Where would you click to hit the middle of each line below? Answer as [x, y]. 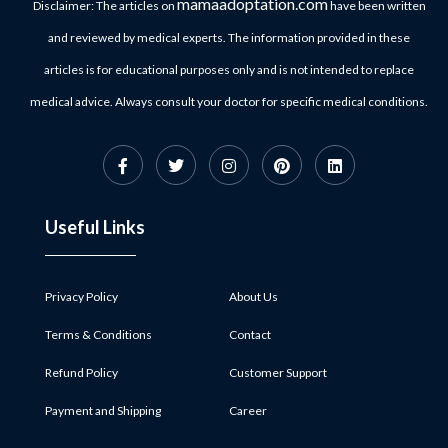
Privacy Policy [81, 296]
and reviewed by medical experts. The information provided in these [229, 37]
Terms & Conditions [98, 334]
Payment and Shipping [103, 410]
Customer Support [278, 372]
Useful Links [95, 226]
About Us [253, 296]
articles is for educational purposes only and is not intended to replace [229, 69]
